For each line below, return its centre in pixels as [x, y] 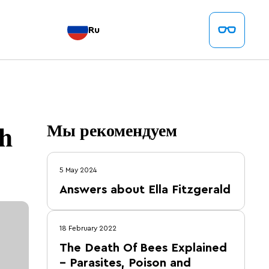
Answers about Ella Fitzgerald [145, 190]
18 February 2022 [88, 228]
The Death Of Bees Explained [143, 248]
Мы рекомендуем [112, 130]
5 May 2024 [78, 170]
